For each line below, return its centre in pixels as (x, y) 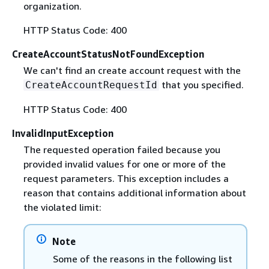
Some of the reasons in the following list (142, 259)
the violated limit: (62, 207)
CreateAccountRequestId (91, 85)
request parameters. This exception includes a (126, 179)
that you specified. (201, 85)
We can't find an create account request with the (132, 71)
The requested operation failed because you (122, 150)
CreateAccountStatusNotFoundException (108, 54)
